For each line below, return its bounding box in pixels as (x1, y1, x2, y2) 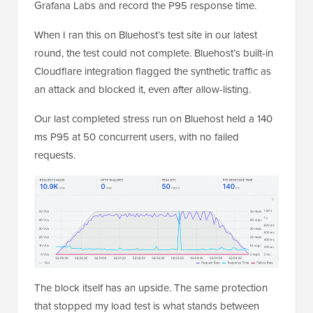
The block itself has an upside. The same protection (34, 279, 268, 296)
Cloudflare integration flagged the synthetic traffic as (34, 63, 271, 79)
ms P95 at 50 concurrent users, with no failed (34, 129, 239, 145)
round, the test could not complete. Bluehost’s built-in (34, 45, 273, 61)
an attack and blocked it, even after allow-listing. (34, 81, 251, 97)
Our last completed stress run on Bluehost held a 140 (34, 110, 272, 126)
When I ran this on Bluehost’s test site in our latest (34, 27, 257, 43)
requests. (34, 147, 75, 163)
